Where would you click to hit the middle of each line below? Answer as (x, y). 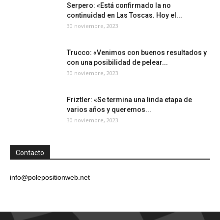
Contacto (30, 152)
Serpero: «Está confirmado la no (119, 5)
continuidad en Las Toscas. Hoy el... (124, 15)
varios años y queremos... (109, 109)
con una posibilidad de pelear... (117, 62)
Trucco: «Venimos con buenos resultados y (137, 52)
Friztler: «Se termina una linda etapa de (129, 99)
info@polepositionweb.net (50, 177)
